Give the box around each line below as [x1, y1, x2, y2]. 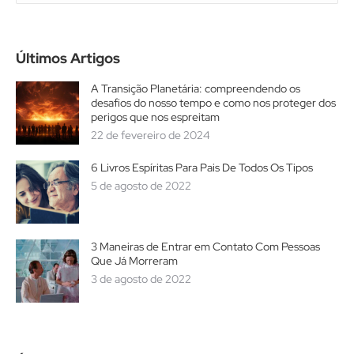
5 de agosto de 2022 [91, 178, 191, 193]
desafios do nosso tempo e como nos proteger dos [91, 95, 336, 110]
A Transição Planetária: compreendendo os [91, 81, 300, 96]
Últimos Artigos [16, 48, 120, 67]
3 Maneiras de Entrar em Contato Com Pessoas [91, 239, 320, 254]
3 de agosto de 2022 [91, 271, 191, 286]
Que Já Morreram [91, 253, 178, 268]
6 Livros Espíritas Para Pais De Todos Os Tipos [91, 160, 313, 175]
